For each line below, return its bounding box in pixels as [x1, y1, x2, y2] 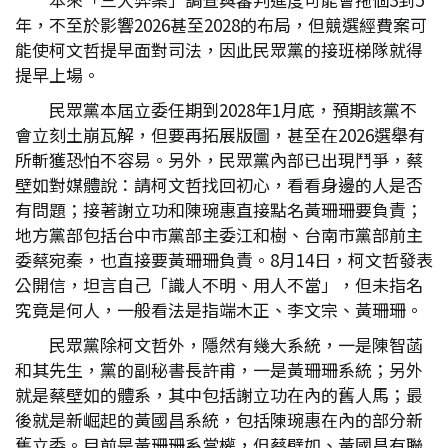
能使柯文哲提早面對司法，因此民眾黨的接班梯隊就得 [15, 37, 423, 62]
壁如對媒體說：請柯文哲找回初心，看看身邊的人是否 [15, 172, 423, 197]
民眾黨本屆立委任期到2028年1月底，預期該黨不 [49, 97, 417, 122]
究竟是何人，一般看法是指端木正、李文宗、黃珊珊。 [15, 297, 423, 322]
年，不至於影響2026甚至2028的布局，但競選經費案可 [15, 12, 427, 37]
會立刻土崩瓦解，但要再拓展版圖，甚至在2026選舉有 [15, 122, 425, 147]
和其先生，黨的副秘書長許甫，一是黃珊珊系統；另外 [15, 357, 423, 382]
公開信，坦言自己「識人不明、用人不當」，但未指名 [15, 272, 423, 297]
